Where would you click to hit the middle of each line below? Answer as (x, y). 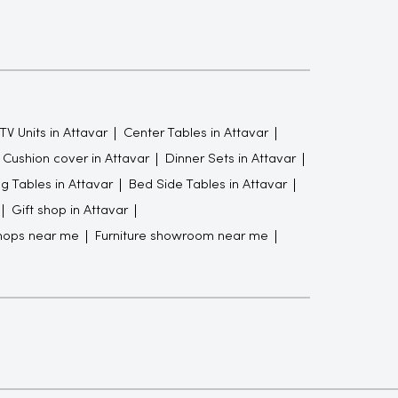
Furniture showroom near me (181, 236)
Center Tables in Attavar (195, 133)
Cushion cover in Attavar (76, 159)
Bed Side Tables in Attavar (207, 184)
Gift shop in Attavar (69, 210)
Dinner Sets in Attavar (230, 159)
